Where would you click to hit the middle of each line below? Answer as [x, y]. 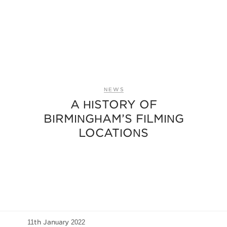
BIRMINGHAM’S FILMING [113, 118]
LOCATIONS [113, 133]
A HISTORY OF [113, 104]
